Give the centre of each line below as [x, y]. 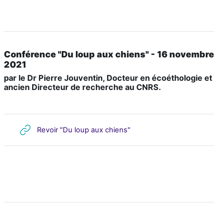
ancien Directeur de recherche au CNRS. [82, 87]
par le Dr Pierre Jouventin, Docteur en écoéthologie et [108, 78]
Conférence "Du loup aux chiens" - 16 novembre [109, 54]
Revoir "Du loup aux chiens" [84, 130]
